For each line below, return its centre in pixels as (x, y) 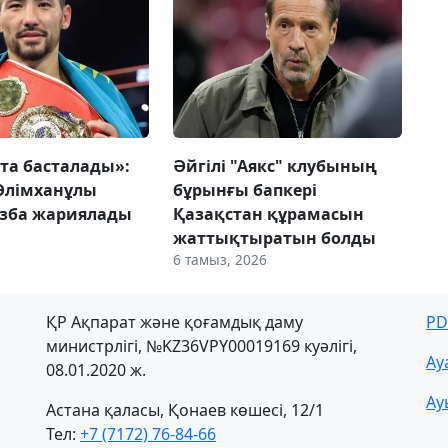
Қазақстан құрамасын (268, 213)
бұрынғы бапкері (244, 189)
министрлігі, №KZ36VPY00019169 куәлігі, (201, 345)
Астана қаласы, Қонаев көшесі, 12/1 (185, 409)
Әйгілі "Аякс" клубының (274, 165)
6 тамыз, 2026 (219, 259)
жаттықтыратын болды (274, 237)
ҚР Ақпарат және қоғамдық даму (174, 321)
